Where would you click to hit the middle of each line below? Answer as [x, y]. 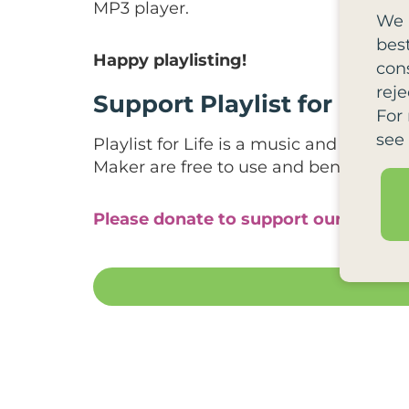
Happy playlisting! [170, 60]
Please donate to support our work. [245, 219]
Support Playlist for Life [239, 104]
